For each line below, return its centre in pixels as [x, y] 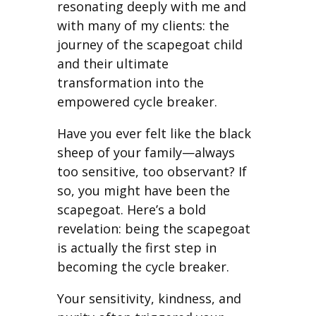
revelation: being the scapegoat [153, 228]
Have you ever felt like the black [154, 133]
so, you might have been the [143, 190]
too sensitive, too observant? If [152, 171]
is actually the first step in [136, 247]
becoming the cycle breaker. [143, 266]
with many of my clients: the [143, 25]
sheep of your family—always [146, 152]
